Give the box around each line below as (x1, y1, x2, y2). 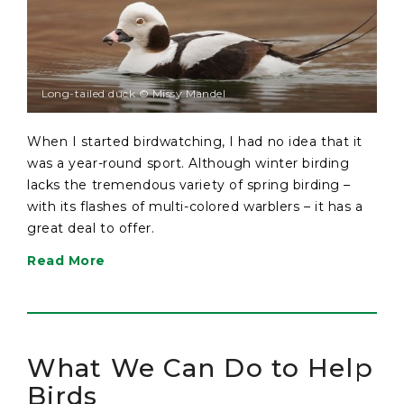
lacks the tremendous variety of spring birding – (27, 177, 351, 193)
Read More (27, 252, 106, 269)
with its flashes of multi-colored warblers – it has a (27, 198, 363, 215)
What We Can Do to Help (27, 353, 373, 383)
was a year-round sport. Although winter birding (27, 155, 350, 171)
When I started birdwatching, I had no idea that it (27, 133, 363, 150)
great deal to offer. (27, 220, 155, 236)
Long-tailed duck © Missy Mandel (41, 87, 226, 101)
